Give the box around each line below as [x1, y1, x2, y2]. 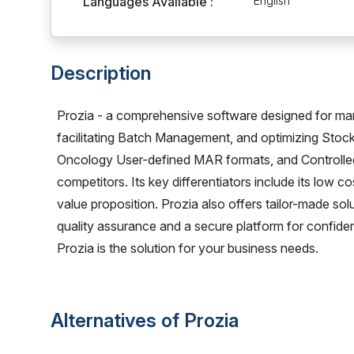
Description [51, 62, 151, 85]
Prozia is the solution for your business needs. [57, 240, 318, 256]
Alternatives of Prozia [51, 309, 239, 332]
